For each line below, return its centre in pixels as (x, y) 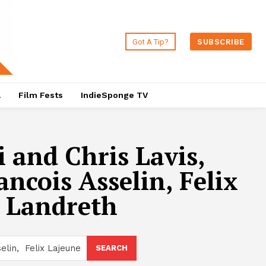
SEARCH (111, 248)
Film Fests (40, 95)
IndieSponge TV (114, 95)
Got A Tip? (151, 42)
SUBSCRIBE (221, 42)
